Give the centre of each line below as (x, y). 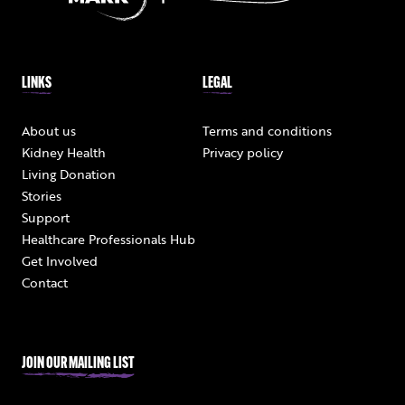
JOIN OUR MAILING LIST (78, 364)
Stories (42, 196)
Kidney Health (64, 152)
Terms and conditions (267, 131)
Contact (45, 283)
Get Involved (60, 261)
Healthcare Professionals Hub (108, 239)
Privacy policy (243, 152)
